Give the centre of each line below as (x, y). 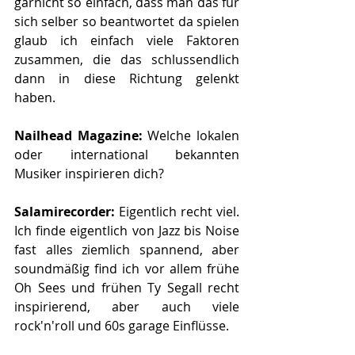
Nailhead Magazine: (81, 135)
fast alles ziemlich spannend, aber (127, 249)
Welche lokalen (194, 135)
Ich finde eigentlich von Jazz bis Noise (127, 230)
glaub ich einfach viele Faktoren (127, 40)
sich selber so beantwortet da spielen (127, 21)
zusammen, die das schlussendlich (127, 59)
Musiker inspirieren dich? (89, 173)
